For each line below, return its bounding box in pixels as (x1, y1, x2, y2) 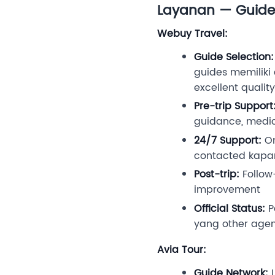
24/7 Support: (194, 132, 261, 149)
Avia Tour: (157, 241, 206, 258)
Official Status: (194, 200, 265, 217)
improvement (194, 182, 260, 198)
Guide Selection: (194, 48, 274, 65)
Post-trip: (194, 166, 239, 183)
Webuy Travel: (157, 25, 228, 42)
